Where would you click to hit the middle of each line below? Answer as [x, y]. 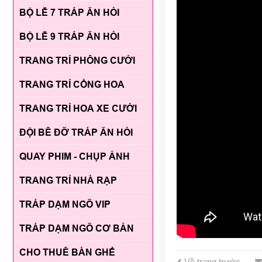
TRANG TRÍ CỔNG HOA [72, 85]
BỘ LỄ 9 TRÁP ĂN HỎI [69, 37]
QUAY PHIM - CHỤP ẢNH [75, 157]
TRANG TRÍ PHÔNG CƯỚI [77, 61]
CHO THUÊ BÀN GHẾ [67, 253]
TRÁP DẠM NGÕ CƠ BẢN [77, 229]
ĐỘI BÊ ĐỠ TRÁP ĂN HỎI [76, 133]
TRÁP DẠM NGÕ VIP [65, 205]
